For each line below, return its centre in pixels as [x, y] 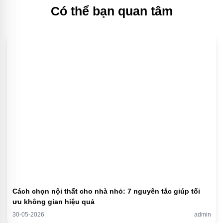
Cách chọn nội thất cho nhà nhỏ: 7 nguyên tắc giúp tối [106, 191]
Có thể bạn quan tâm [111, 11]
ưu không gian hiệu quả [53, 202]
